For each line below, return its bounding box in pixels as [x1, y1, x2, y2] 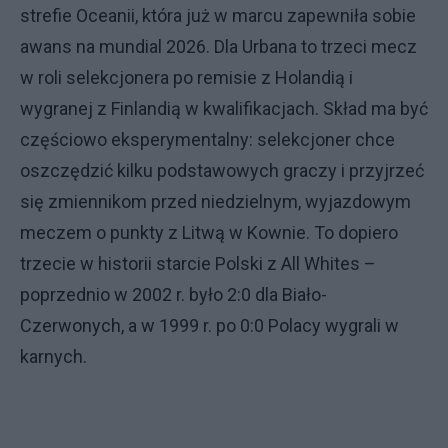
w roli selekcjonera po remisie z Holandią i [20, 67, 353, 88]
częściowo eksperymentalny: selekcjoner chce [20, 129, 395, 150]
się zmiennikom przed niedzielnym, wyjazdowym [20, 191, 411, 212]
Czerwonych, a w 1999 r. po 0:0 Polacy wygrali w [20, 315, 399, 336]
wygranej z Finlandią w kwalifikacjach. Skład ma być [20, 98, 428, 119]
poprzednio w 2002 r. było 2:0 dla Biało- [20, 284, 327, 305]
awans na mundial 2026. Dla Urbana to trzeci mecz [20, 36, 417, 57]
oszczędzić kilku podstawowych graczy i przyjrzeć [20, 160, 424, 181]
